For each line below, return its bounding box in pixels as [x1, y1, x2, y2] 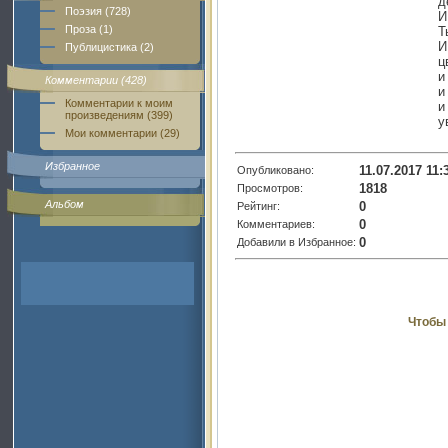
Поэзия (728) [65, 5, 131, 17]
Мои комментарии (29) [65, 127, 180, 139]
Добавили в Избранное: [237, 235, 356, 248]
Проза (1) [65, 23, 113, 35]
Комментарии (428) [45, 74, 147, 86]
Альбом [45, 198, 84, 210]
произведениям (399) [65, 109, 173, 121]
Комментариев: [237, 217, 315, 230]
